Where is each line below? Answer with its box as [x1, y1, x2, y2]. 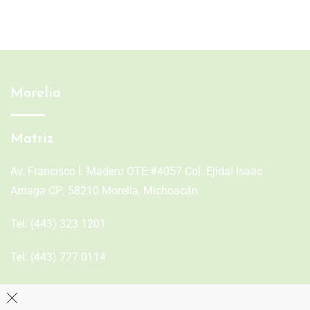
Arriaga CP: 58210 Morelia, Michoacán [10, 183, 198, 197]
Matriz [10, 131, 54, 146]
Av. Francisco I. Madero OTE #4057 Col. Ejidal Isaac [10, 164, 262, 178]
